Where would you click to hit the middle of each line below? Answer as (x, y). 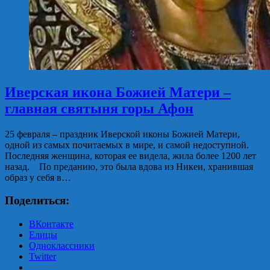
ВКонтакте (51, 224)
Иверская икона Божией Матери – (118, 92)
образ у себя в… (38, 177)
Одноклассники (62, 246)
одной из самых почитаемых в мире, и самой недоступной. (127, 145)
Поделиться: (37, 201)
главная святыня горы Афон (99, 108)
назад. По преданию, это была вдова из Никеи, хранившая (129, 166)
